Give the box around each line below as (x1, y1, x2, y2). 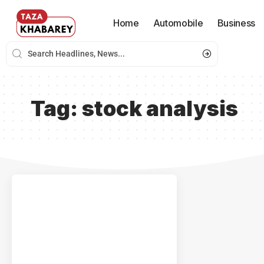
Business (217, 17, 255, 29)
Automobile (153, 17, 203, 29)
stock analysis (82, 95, 238, 121)
